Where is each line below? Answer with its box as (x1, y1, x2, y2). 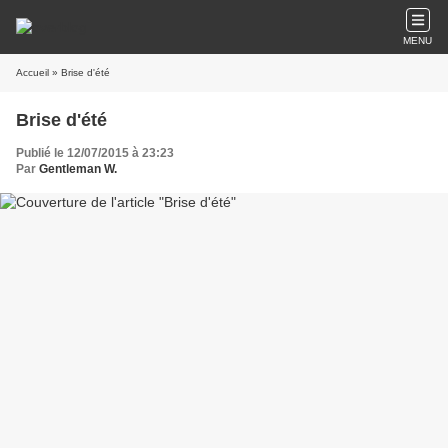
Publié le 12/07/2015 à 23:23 (16, 146, 174, 160)
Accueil (16, 67, 49, 78)
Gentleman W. (39, 162, 117, 176)
